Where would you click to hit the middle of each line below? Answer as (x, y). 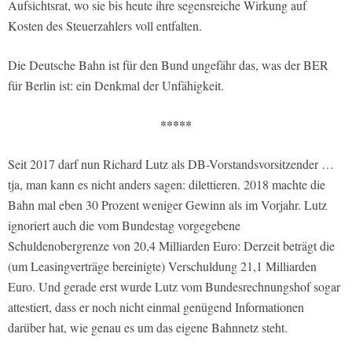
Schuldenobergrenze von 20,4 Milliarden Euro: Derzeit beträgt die (171, 246)
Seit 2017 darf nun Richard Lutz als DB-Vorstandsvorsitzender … (171, 164)
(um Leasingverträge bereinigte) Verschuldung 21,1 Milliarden (162, 266)
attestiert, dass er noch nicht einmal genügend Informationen (156, 307)
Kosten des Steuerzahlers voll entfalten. (105, 26)
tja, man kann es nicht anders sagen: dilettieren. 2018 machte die (167, 185)
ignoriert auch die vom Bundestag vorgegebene (124, 225)
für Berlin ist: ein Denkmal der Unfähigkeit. (116, 86)
